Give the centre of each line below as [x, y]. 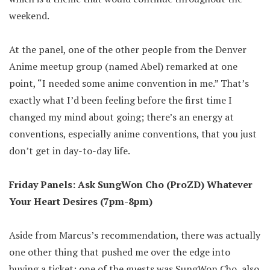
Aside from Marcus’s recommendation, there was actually [135, 235]
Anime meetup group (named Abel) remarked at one [123, 67]
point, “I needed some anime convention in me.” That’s [129, 83]
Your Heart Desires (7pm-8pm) [81, 202]
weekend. [29, 16]
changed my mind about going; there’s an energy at [121, 117]
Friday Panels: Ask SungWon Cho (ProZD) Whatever [131, 185]
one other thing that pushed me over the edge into [120, 252]
